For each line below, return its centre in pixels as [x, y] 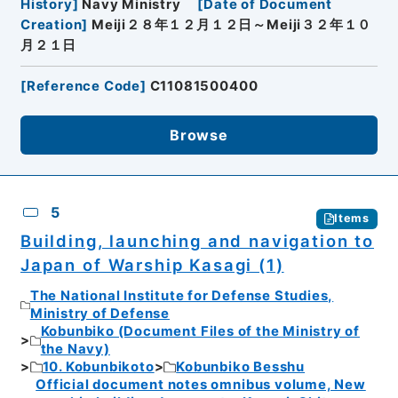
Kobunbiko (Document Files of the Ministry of [200, 332]
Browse [199, 135]
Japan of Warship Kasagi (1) [152, 264]
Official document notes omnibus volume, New [201, 385]
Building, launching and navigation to [197, 240]
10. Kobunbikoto [98, 367]
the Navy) [75, 350]
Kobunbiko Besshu [241, 367]
